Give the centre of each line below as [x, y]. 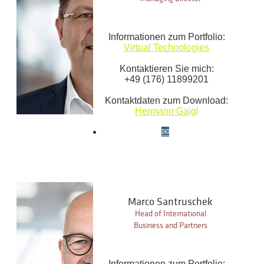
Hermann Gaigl [166, 111]
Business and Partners [170, 226]
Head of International [170, 214]
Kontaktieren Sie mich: [166, 69]
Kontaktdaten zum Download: [166, 101]
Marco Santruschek [170, 202]
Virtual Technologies [166, 48]
